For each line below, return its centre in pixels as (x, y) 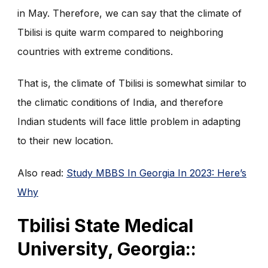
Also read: (42, 173)
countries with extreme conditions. (95, 51)
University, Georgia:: (107, 249)
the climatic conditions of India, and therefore (120, 103)
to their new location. (65, 141)
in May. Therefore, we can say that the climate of (130, 13)
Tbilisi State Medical (105, 225)
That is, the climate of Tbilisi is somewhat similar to (132, 83)
